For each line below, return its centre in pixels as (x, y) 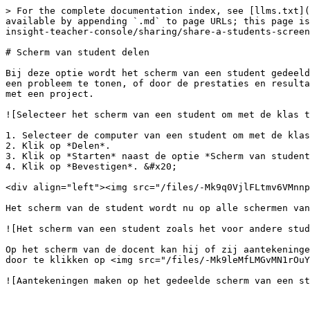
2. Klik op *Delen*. (58, 146)
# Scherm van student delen (77, 52)
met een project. (50, 94)
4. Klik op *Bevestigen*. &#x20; (91, 166)
